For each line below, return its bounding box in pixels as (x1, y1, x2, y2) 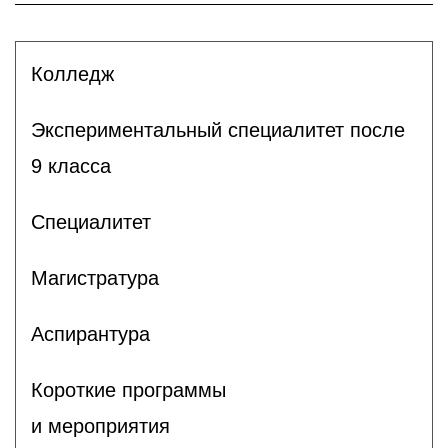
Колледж (31, 62, 114, 85)
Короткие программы (31, 378, 226, 401)
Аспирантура (31, 322, 150, 345)
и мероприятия (31, 414, 170, 437)
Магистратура (31, 266, 159, 289)
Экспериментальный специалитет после (31, 118, 405, 141)
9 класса (31, 154, 111, 177)
